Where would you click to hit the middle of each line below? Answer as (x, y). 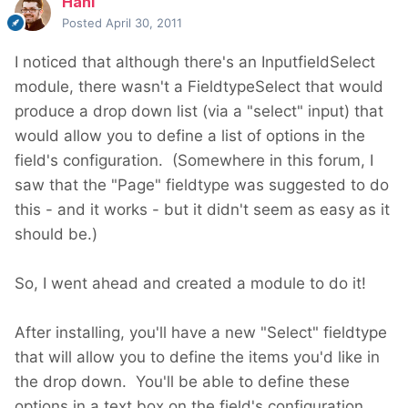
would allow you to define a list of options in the (190, 136)
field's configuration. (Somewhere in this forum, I (194, 161)
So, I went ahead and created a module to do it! (190, 284)
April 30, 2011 (144, 23)
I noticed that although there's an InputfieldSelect (195, 62)
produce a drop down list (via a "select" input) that (199, 112)
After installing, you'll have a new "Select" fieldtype (201, 333)
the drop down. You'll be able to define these (182, 382)
